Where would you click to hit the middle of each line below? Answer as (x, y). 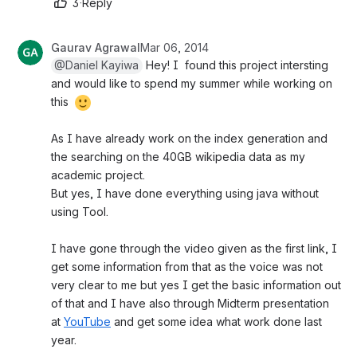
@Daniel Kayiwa (97, 65)
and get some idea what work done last (216, 321)
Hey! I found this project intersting (236, 65)
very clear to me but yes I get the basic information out (196, 284)
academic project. (98, 175)
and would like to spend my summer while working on (192, 83)
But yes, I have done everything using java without (185, 193)
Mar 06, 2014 (175, 47)
